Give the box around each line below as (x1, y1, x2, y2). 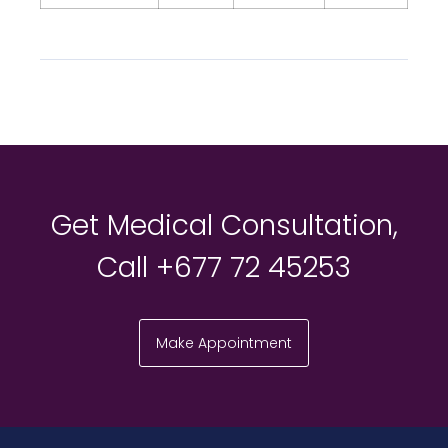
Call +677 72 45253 (97, 247, 351, 287)
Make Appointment (156, 332, 292, 353)
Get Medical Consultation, (50, 205, 398, 245)
